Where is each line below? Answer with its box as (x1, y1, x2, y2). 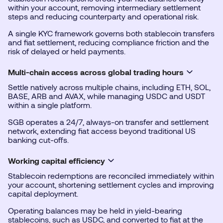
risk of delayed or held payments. (8, 46, 125, 56)
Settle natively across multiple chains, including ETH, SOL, (8, 82, 211, 92)
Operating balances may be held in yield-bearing (8, 206, 182, 216)
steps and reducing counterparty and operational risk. (8, 11, 199, 21)
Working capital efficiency (8, 155, 105, 165)
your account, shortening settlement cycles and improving (8, 180, 214, 190)
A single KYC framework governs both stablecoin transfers (8, 28, 215, 38)
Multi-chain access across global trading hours (8, 67, 184, 77)
